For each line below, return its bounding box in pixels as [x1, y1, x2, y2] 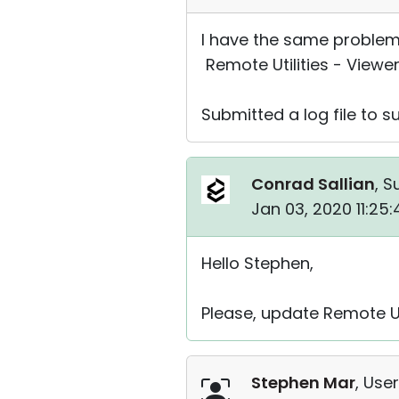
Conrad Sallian [251, 173, 375, 195]
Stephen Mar [251, 371, 355, 394]
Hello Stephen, [201, 252, 313, 274]
